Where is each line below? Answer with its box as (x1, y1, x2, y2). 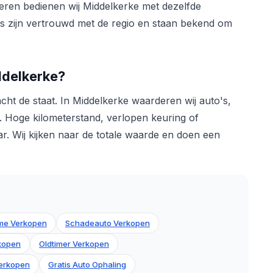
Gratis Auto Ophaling (48, 260, 126, 270)
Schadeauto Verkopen (65, 218, 150, 229)
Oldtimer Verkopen (39, 239, 109, 249)
